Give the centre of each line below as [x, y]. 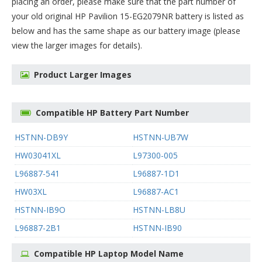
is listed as [223, 16]
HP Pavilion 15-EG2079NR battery [139, 16]
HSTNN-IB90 [157, 228]
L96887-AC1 [156, 192]
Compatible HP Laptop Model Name [109, 254]
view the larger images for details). [77, 45]
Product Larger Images [83, 75]
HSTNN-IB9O [40, 210]
